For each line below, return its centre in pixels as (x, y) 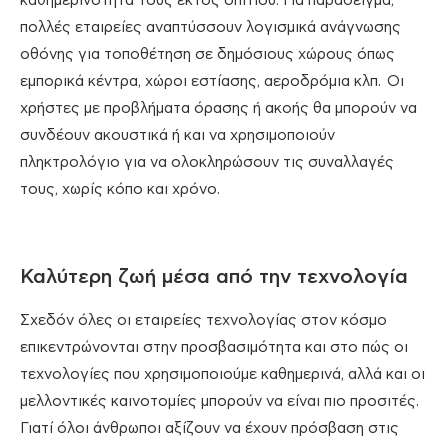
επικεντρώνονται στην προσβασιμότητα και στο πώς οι (214, 348)
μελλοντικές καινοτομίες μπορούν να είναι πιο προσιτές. (219, 402)
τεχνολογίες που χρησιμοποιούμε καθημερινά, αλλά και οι (222, 375)
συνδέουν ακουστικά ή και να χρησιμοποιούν (177, 136)
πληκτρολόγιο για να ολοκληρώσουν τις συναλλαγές (207, 163)
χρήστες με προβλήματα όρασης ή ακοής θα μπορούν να (218, 109)
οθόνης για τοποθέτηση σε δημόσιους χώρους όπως (207, 55)
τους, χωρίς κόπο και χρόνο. (120, 190)
